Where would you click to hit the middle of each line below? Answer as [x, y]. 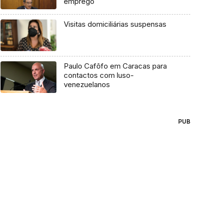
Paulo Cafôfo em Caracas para [115, 66]
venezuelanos [87, 85]
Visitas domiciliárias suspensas [115, 24]
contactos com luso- [99, 75]
